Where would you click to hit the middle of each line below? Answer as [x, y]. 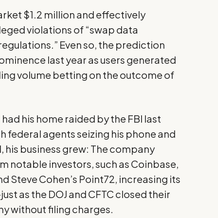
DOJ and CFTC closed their [109, 194]
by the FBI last [128, 118]
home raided [66, 118]
